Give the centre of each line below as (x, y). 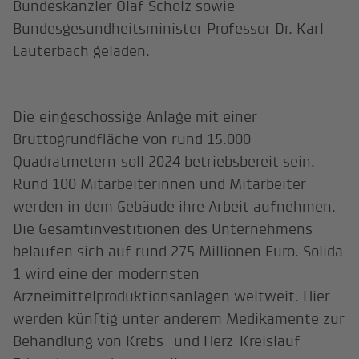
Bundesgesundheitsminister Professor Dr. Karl (169, 28)
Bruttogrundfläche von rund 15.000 (132, 139)
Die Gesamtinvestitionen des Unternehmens (163, 229)
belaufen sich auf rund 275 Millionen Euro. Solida (178, 252)
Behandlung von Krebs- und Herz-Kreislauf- (160, 341)
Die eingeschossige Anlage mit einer (135, 117)
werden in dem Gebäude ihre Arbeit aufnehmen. (175, 207)
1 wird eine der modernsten (107, 274)
